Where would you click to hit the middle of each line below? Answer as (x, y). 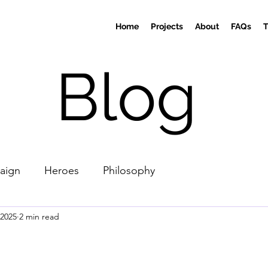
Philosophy (129, 170)
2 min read (39, 216)
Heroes (62, 170)
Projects (167, 26)
